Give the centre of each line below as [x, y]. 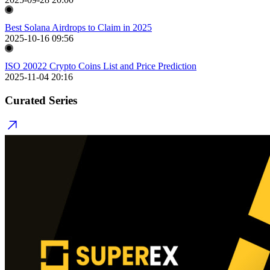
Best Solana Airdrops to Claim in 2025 [78, 27]
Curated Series [41, 100]
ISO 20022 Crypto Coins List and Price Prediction [101, 66]
